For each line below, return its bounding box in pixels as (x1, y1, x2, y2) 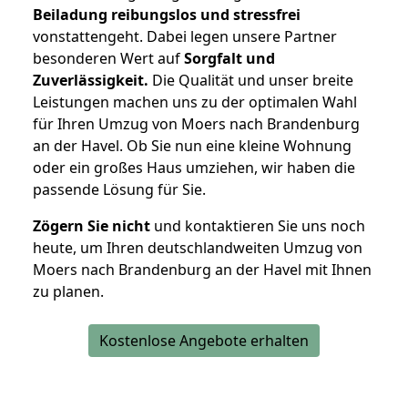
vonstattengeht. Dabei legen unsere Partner (33, 26, 337, 47)
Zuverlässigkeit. (33, 70, 148, 91)
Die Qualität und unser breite (148, 70, 353, 91)
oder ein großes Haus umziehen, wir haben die (33, 158, 355, 178)
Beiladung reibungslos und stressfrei (33, 5, 301, 25)
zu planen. (33, 281, 104, 302)
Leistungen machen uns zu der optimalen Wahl (33, 92, 357, 113)
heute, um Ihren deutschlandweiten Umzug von (33, 238, 362, 259)
